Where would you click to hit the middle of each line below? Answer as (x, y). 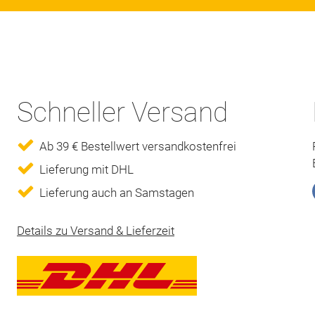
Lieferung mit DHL (86, 169)
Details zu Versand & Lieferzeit (96, 230)
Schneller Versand (122, 112)
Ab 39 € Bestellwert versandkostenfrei (138, 146)
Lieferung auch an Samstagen (117, 192)
